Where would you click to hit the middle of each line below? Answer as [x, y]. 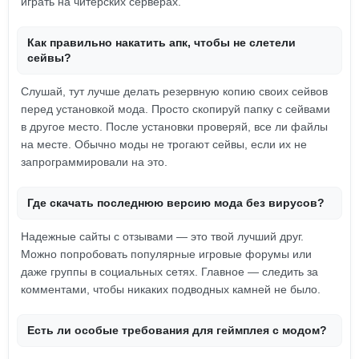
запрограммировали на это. [94, 162]
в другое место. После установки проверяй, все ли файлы [174, 127]
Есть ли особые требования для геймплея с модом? [177, 330]
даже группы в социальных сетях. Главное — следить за [169, 272]
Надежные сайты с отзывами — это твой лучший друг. [162, 236]
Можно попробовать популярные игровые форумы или [166, 254]
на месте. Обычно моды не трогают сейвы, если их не [164, 144]
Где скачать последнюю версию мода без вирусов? [176, 203]
